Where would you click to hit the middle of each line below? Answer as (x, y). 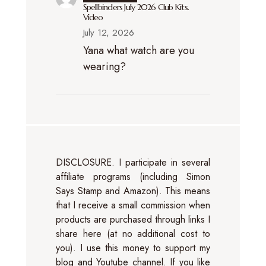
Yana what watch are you (138, 50)
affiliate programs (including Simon (133, 176)
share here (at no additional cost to (133, 233)
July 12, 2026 (108, 32)
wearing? (104, 66)
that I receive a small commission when (133, 205)
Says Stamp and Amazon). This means (133, 191)
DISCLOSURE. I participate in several (133, 162)
